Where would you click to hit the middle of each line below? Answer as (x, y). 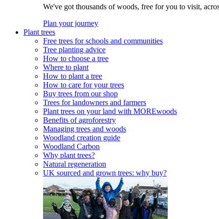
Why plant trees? (69, 155)
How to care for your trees (84, 85)
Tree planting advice (74, 50)
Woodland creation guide (82, 138)
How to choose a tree (76, 59)
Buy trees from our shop (80, 94)
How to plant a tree (73, 76)
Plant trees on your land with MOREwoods (110, 111)
